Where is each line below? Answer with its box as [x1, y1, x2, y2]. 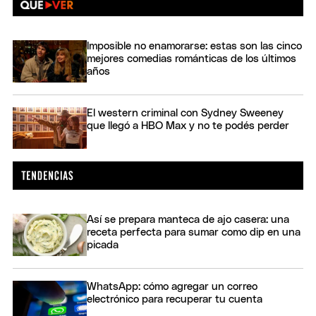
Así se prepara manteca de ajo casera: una [87, 214, 289, 226]
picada [87, 240, 119, 251]
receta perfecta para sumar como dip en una [87, 227, 300, 238]
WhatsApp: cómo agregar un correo [87, 281, 257, 292]
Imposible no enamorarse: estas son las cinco [87, 41, 302, 52]
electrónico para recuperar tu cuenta [87, 293, 262, 305]
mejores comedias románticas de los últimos [87, 54, 296, 65]
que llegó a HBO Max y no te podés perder [87, 120, 289, 131]
